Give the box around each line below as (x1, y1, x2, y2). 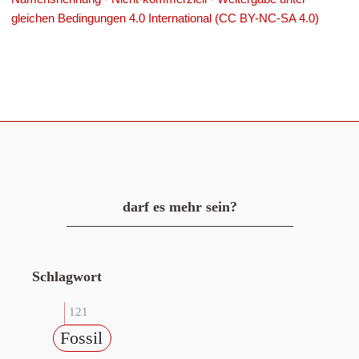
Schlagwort (32, 268, 102, 284)
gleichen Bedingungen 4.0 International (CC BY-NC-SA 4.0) (11, 11, 319, 25)
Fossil (60, 328, 103, 348)
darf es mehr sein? (122, 199, 237, 215)
